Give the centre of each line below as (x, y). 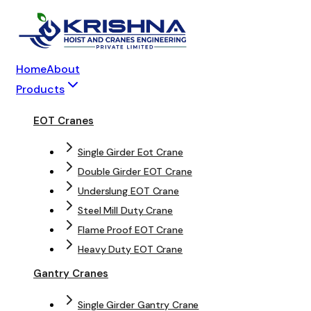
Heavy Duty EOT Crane (130, 250)
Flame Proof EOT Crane (131, 230)
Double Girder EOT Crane (135, 172)
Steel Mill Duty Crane (125, 211)
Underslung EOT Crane (128, 191)
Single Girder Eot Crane (131, 152)
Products (40, 90)
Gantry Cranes (71, 274)
